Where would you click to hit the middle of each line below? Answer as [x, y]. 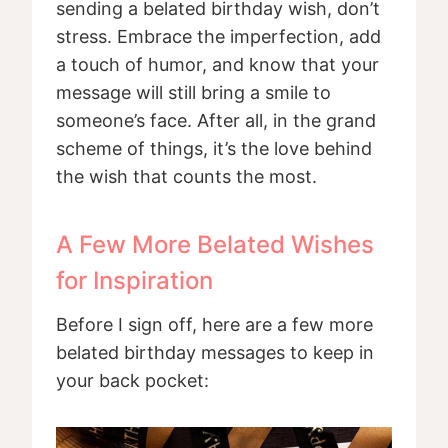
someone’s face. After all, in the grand [216, 121]
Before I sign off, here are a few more [214, 325]
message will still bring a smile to [193, 93]
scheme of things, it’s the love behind [214, 149]
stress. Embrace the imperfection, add [218, 37]
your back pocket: [132, 381]
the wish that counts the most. [186, 177]
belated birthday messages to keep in [215, 353]
